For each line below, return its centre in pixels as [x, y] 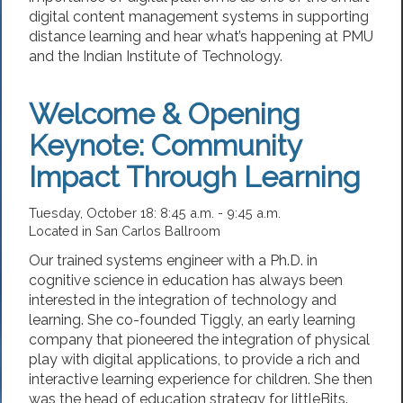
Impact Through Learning [195, 176]
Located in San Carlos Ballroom [125, 230]
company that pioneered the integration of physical [199, 340]
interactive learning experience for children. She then [201, 380]
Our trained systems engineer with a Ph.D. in [173, 261]
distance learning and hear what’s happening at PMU [201, 37]
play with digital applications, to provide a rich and [194, 360]
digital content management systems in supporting [199, 17]
